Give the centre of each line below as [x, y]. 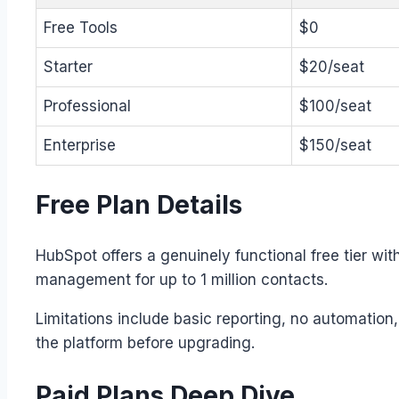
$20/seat [332, 67]
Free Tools [81, 28]
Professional [87, 106]
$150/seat [335, 145]
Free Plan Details [139, 205]
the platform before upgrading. [145, 343]
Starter [68, 67]
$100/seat [335, 106]
